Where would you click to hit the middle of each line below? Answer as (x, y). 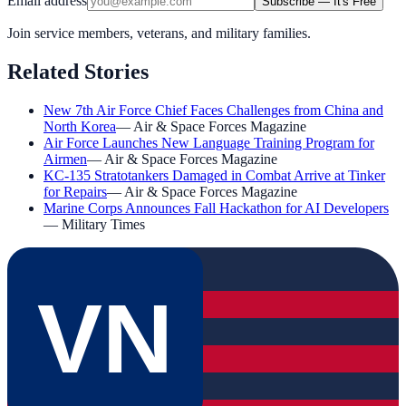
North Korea (80, 126)
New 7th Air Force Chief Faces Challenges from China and (213, 110)
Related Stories (78, 71)
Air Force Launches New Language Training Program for (209, 142)
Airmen (65, 159)
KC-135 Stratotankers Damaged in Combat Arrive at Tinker (214, 175)
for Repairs (75, 191)
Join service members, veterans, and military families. (159, 33)
